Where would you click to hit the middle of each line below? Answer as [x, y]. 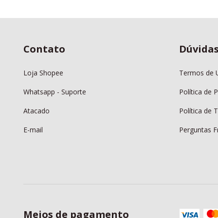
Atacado [36, 111]
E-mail [33, 130]
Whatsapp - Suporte [55, 92]
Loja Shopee [43, 73]
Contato [44, 49]
